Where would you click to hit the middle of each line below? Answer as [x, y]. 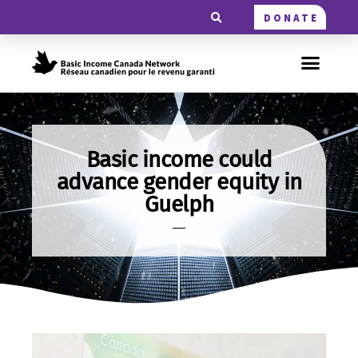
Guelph [179, 204]
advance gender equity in [179, 181]
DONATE [291, 18]
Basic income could [179, 159]
